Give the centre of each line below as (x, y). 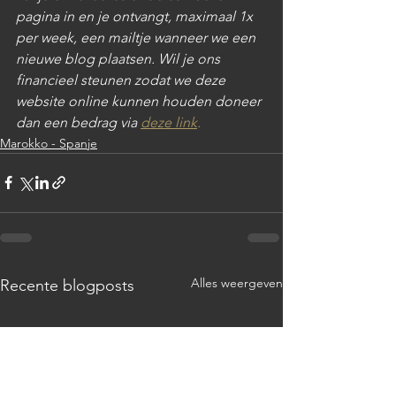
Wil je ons (191, 58)
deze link (169, 122)
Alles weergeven (237, 282)
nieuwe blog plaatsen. (87, 58)
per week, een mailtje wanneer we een (137, 37)
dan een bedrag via (78, 122)
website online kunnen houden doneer (140, 101)
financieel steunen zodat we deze (122, 80)
